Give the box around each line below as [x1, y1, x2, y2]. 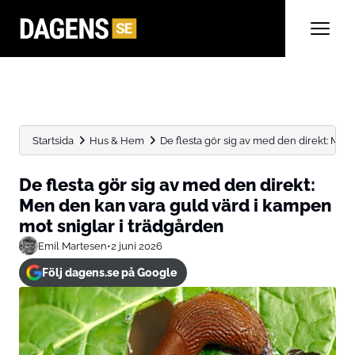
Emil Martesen [38, 239, 107, 252]
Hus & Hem [90, 134, 144, 147]
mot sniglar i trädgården [19, 216, 223, 236]
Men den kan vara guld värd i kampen [19, 195, 331, 216]
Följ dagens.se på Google [41, 266, 177, 279]
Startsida [32, 134, 74, 147]
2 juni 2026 [111, 239, 162, 252]
